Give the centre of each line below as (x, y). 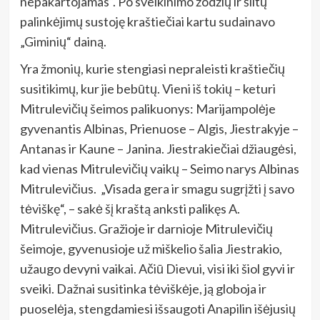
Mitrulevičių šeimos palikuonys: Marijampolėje (147, 108)
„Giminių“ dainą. (63, 41)
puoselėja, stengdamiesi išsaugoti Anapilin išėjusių (157, 308)
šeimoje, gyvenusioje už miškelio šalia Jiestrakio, (151, 248)
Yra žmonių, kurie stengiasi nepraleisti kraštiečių (152, 68)
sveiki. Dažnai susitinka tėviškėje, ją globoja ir (143, 288)
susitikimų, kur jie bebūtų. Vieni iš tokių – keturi (147, 88)
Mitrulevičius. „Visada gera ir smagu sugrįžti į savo (157, 188)
